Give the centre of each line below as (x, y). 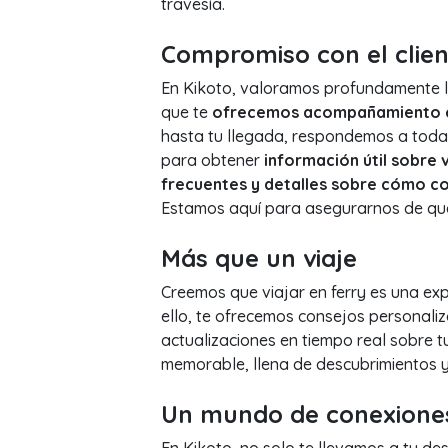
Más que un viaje (258, 258)
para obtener (212, 160)
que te (186, 112)
